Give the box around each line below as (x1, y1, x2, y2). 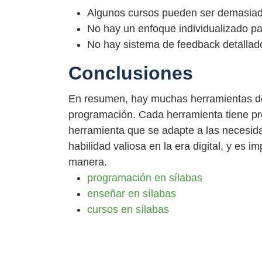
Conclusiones (68, 63, 193, 84)
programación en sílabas (87, 171, 202, 184)
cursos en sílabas (87, 203, 169, 215)
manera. (68, 156, 107, 168)
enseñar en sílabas (87, 187, 176, 199)
